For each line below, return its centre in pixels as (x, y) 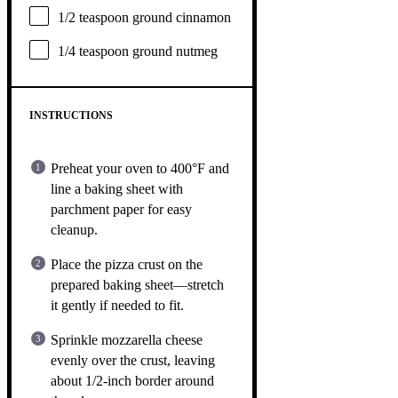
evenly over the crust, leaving (133, 360)
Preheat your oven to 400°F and (140, 168)
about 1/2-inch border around (132, 380)
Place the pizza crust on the (127, 264)
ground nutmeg (173, 51)
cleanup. (74, 229)
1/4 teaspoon (93, 51)
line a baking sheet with (117, 188)
